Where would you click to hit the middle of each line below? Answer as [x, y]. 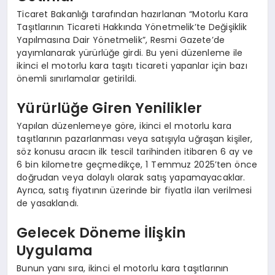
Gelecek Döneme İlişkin [101, 232]
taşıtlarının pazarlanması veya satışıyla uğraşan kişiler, [135, 139]
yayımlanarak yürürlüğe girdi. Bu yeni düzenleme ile [130, 53]
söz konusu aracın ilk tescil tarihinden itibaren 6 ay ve [135, 152]
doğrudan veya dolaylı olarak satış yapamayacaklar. [131, 178]
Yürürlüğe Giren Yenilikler [110, 108]
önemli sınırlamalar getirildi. [77, 79]
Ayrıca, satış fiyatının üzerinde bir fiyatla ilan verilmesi [134, 191]
